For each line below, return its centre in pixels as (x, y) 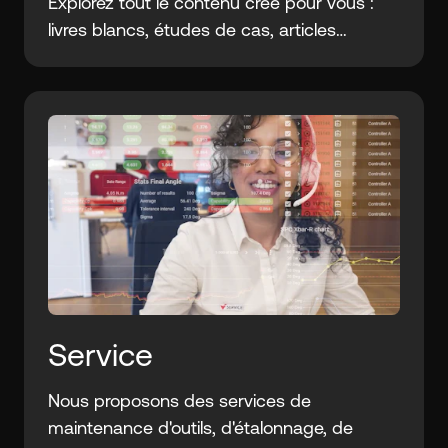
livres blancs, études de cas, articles (192, 29)
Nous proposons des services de (179, 400)
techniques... (98, 56)
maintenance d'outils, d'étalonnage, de (200, 427)
